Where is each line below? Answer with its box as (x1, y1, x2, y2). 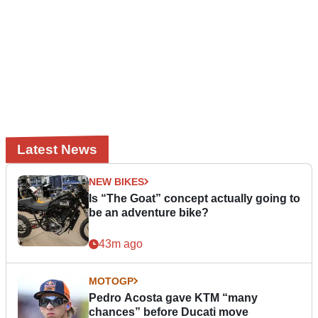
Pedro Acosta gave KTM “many (89, 291, 258, 304)
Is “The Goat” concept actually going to (89, 192, 300, 204)
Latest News (17, 141, 97, 157)
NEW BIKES (89, 175, 144, 187)
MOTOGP (89, 275, 133, 287)
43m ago (99, 237, 143, 250)
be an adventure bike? (89, 206, 209, 219)
